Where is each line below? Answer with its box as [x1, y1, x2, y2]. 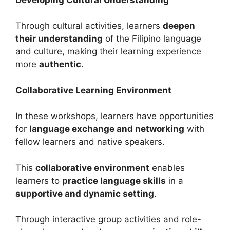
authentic [39, 59, 81, 70]
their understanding [15, 33, 103, 44]
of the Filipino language [103, 33, 201, 44]
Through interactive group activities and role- [15, 214, 201, 225]
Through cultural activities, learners [15, 21, 163, 31]
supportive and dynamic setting [15, 188, 154, 199]
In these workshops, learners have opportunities [15, 111, 214, 122]
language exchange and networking [29, 124, 184, 135]
